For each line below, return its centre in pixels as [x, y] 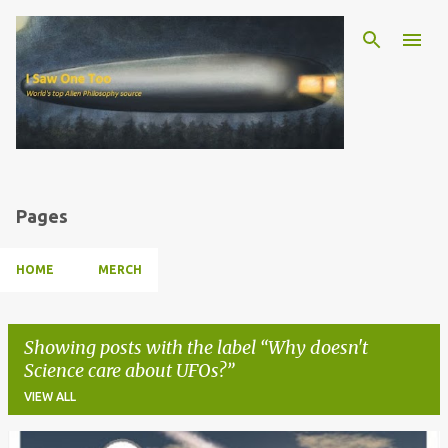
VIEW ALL [50, 397]
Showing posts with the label [142, 348]
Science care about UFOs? [125, 371]
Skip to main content [224, 25]
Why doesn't [318, 348]
